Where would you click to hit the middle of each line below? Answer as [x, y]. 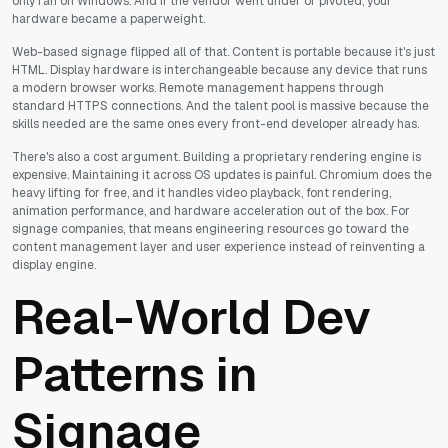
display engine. [54, 264]
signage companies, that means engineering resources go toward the [210, 228]
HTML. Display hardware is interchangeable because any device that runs [219, 69]
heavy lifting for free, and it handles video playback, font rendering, [201, 192]
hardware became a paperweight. [108, 18]
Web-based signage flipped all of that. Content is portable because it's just [223, 51]
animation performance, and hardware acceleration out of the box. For [211, 210]
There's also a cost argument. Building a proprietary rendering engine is [216, 156]
